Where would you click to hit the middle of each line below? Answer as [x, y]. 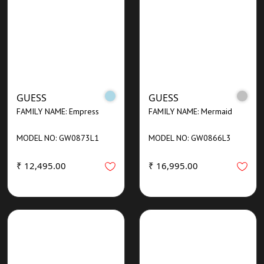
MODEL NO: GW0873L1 [58, 138]
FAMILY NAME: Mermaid [190, 111]
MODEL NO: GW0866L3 [190, 138]
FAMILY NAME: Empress [58, 111]
